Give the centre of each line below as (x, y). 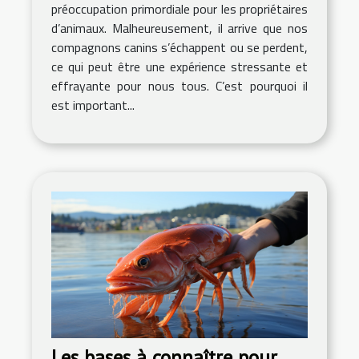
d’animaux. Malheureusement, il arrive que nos (179, 28)
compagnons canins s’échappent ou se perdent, (179, 48)
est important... (93, 105)
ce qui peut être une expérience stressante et (179, 67)
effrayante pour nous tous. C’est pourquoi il (179, 86)
